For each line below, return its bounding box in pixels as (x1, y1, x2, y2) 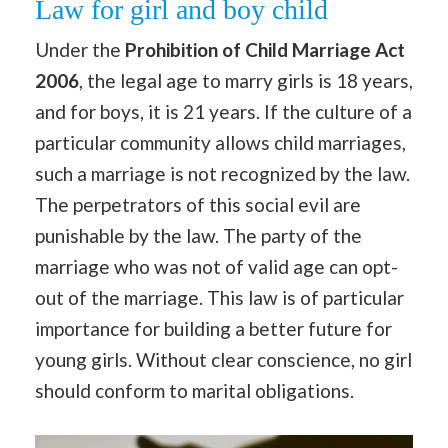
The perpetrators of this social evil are (35, 193, 361, 217)
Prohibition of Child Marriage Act (125, 38, 405, 62)
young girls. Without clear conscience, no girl (35, 348, 412, 372)
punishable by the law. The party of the (35, 224, 362, 248)
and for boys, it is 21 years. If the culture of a (35, 100, 412, 124)
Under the (35, 38, 125, 62)
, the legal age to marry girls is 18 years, (79, 69, 413, 93)
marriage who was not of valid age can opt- (35, 255, 398, 279)
